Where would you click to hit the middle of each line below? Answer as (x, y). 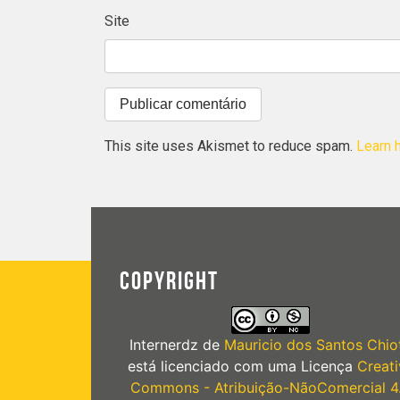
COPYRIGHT (169, 281)
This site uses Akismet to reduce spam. (230, 146)
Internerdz (163, 344)
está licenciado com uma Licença (242, 366)
